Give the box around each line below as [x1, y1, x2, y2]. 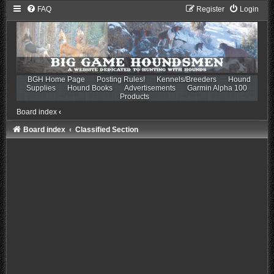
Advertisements [124, 83, 176, 92]
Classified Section [75, 125, 138, 134]
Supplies [26, 83, 56, 92]
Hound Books [67, 83, 113, 92]
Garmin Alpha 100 [187, 83, 248, 92]
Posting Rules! [97, 75, 146, 84]
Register [196, 5, 225, 13]
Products [119, 92, 149, 101]
